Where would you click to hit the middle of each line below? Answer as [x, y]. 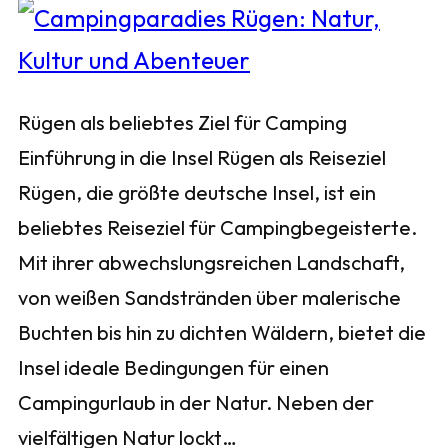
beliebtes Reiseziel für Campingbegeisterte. [217, 228]
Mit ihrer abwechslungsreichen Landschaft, [211, 263]
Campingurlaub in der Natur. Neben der [196, 403]
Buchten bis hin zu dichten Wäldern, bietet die [222, 333]
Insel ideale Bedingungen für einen [173, 368]
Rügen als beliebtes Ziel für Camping [182, 123]
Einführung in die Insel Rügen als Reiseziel [202, 158]
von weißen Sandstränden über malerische [209, 298]
